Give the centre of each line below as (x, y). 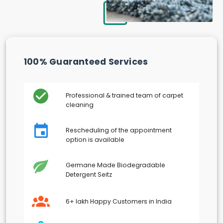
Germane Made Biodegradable (115, 165)
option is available (95, 140)
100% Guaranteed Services (86, 62)
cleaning (80, 105)
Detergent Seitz (89, 175)
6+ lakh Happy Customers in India (119, 201)
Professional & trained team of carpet (124, 96)
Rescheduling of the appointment (119, 130)
